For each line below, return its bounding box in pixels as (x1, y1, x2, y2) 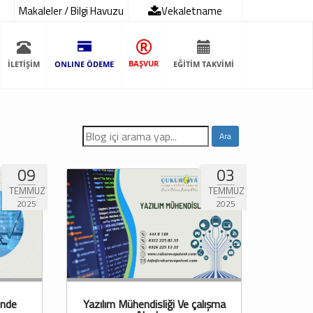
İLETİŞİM (8, 59, 40, 70)
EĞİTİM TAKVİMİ (173, 59, 234, 70)
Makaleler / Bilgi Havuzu (18, 3, 124, 19)
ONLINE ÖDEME (54, 59, 114, 70)
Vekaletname (161, 3, 222, 19)
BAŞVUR (129, 58, 159, 69)
